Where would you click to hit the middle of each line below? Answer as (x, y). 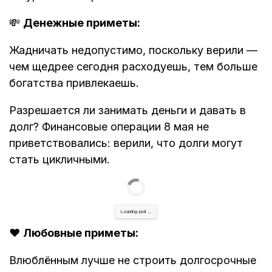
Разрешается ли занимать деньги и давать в (127, 110)
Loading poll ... (136, 212)
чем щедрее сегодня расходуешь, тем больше (133, 67)
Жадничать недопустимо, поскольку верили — (133, 50)
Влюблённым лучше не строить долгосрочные (133, 260)
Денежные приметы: (82, 23)
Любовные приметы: (81, 233)
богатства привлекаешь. (74, 83)
